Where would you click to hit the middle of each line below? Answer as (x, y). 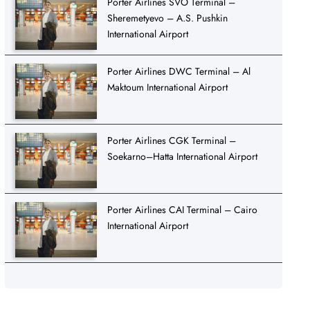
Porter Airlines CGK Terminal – (172, 140)
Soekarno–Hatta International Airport (183, 156)
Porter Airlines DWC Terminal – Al (179, 71)
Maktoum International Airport (168, 87)
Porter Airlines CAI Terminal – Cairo (183, 209)
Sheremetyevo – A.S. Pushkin (168, 18)
